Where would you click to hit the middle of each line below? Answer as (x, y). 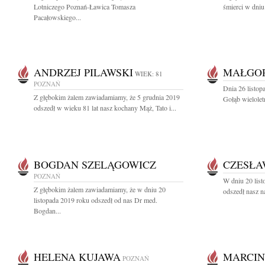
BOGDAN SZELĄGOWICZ (95, 164)
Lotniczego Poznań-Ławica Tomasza (85, 7)
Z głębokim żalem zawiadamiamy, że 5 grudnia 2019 (107, 97)
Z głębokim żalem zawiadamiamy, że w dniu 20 (100, 189)
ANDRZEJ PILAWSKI (83, 72)
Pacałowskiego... (57, 17)
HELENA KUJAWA (77, 257)
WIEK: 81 (149, 74)
